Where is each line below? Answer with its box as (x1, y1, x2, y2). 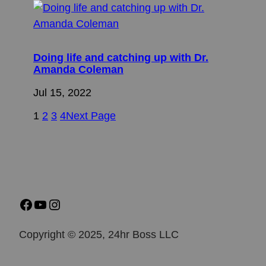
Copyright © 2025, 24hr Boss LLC (19, 228, 179, 240)
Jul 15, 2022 (33, 86, 91, 99)
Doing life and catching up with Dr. (33, 52, 208, 64)
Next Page (66, 109, 116, 122)
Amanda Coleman (33, 64, 123, 76)
